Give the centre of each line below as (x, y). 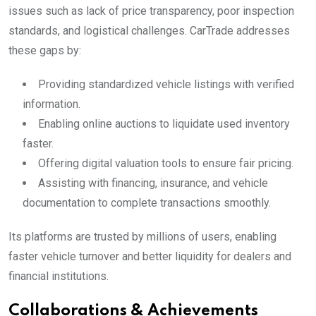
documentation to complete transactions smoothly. (147, 203)
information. (51, 104)
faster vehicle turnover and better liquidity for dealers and (150, 256)
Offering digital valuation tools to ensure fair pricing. (166, 163)
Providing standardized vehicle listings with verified (166, 84)
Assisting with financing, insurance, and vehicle (153, 183)
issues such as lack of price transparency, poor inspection (151, 11)
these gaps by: (45, 50)
